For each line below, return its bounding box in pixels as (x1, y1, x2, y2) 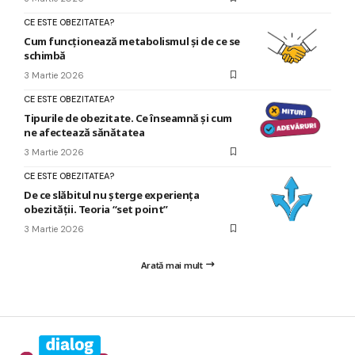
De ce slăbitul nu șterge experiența (24, 187, 200, 202)
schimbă (24, 48, 66, 63)
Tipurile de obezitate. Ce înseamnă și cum (24, 110, 232, 125)
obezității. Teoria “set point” (24, 201, 168, 216)
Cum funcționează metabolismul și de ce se (24, 33, 240, 48)
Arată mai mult (141, 258, 203, 271)
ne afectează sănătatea (24, 124, 145, 139)
